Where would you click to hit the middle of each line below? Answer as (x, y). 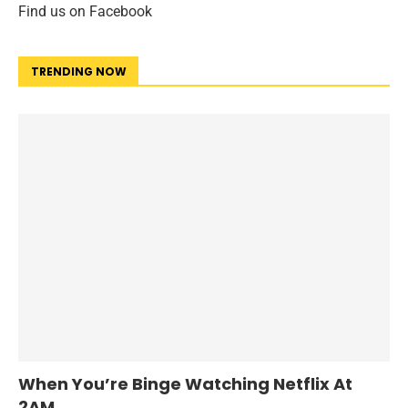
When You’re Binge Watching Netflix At (185, 383)
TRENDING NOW (79, 71)
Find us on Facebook (85, 11)
